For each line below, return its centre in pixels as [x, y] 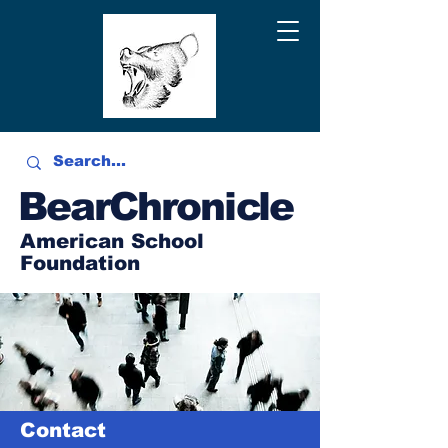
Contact [63, 430]
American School [112, 241]
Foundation [80, 263]
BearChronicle [155, 206]
